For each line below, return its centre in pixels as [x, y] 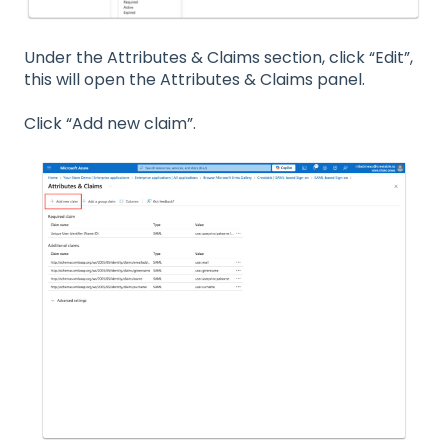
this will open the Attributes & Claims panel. [194, 79]
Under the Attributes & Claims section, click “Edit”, [218, 57]
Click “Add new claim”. [110, 124]
